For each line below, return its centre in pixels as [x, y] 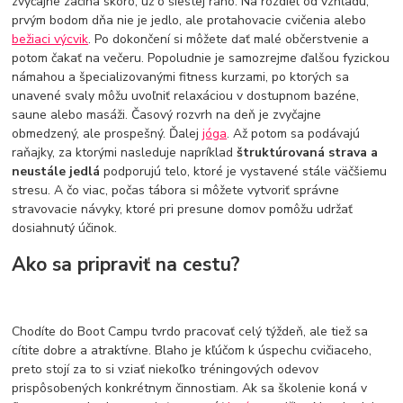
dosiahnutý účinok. [65, 228]
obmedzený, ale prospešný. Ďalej [107, 133]
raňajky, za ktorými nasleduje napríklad [125, 152]
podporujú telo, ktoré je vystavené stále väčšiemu [246, 171]
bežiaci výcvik [50, 39]
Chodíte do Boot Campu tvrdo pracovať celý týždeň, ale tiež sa [190, 332]
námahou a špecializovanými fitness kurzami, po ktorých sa [181, 76]
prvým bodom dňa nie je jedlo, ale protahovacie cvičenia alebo [189, 20]
